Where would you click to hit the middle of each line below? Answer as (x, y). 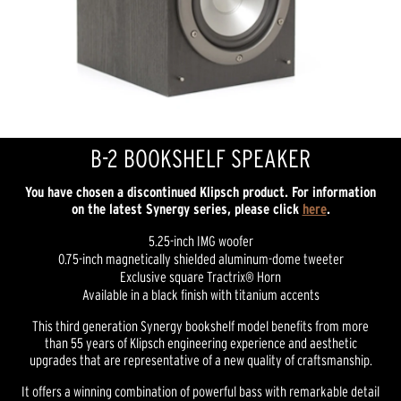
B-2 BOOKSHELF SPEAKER (200, 158)
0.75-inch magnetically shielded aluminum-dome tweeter (200, 259)
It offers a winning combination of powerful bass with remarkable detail (200, 391)
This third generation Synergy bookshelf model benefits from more (200, 326)
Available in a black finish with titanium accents (200, 294)
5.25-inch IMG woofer (200, 241)
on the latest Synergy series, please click (187, 209)
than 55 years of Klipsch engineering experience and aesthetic (200, 343)
